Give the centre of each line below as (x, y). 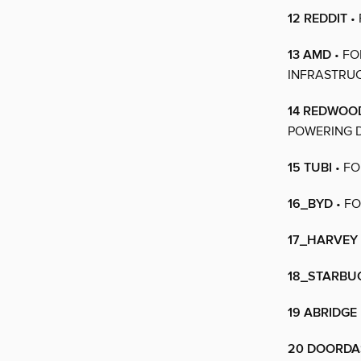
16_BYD (310, 205)
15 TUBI (310, 168)
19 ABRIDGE (322, 313)
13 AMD (309, 56)
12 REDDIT (317, 19)
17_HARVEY (323, 241)
